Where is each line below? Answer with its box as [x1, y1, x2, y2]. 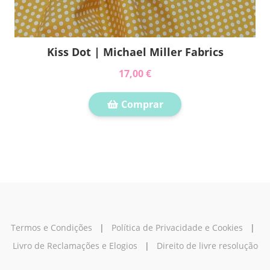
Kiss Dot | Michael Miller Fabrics [46, 45, 224, 59]
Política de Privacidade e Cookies [111, 222, 243, 233]
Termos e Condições [10, 222, 92, 233]
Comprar [119, 98, 163, 111]
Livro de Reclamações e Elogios [12, 240, 137, 251]
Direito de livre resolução [156, 240, 258, 251]
